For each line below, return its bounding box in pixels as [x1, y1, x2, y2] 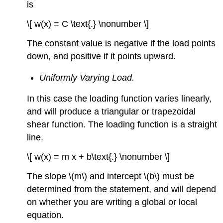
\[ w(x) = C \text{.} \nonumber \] [27, 19, 149, 29]
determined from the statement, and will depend [27, 184, 217, 194]
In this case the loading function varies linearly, [27, 94, 212, 104]
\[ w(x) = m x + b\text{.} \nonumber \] [27, 151, 170, 162]
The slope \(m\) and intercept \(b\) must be [27, 171, 195, 181]
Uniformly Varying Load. [39, 72, 135, 83]
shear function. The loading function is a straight [27, 119, 218, 130]
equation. [27, 210, 64, 220]
